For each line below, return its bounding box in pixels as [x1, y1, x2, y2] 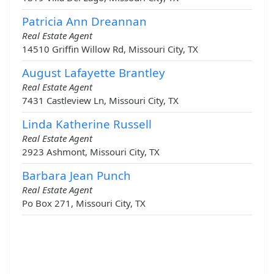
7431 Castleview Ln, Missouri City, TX [22, 94, 179, 107]
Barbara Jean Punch [22, 168, 131, 183]
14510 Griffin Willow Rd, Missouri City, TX [22, 43, 198, 56]
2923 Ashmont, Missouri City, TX [22, 146, 160, 158]
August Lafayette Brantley [22, 65, 165, 81]
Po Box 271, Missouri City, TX [22, 197, 146, 210]
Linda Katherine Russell [22, 116, 152, 132]
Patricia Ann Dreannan [22, 13, 147, 29]
